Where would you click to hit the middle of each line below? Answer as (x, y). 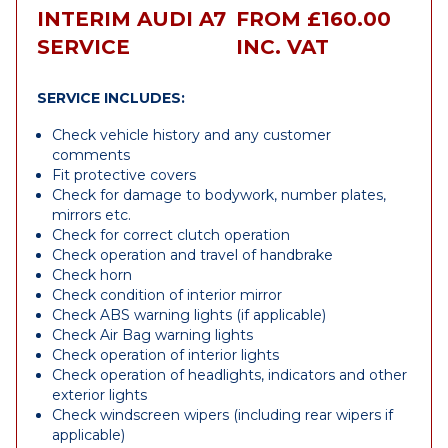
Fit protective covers (124, 175)
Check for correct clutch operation (171, 235)
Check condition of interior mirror (167, 295)
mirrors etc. (91, 215)
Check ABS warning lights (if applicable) (189, 315)
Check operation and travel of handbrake (192, 255)
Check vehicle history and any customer (191, 135)
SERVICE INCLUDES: (111, 98)
